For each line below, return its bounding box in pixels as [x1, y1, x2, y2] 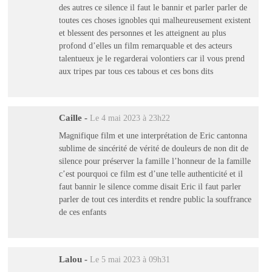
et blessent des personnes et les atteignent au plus [58, 27, 226, 38]
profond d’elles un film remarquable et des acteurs [58, 40, 232, 50]
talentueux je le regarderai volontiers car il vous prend [58, 53, 245, 63]
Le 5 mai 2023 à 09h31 [89, 254, 170, 264]
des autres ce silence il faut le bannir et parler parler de [58, 2, 247, 12]
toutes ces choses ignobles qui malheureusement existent [58, 15, 251, 25]
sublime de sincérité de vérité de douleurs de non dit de [58, 143, 248, 154]
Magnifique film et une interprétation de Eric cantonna [58, 131, 247, 141]
